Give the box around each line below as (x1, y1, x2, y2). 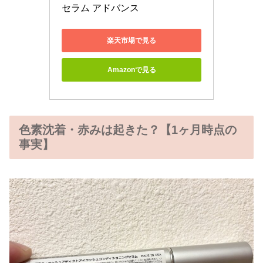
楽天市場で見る (107, 36, 156, 45)
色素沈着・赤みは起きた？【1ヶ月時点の (19, 123, 237, 137)
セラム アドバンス (62, 3, 139, 14)
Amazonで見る (107, 65, 156, 74)
